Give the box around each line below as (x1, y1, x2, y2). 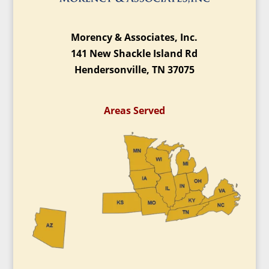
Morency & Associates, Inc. (71, 30, 198, 44)
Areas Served (103, 104, 165, 118)
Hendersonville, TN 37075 (74, 62, 195, 76)
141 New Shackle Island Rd (71, 46, 198, 60)
